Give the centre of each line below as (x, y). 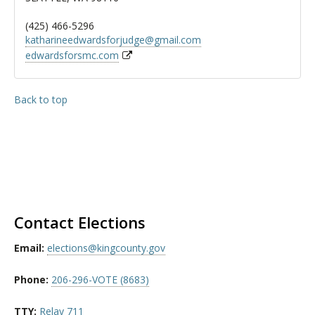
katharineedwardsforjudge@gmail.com (113, 40)
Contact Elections (80, 223)
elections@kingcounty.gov (106, 248)
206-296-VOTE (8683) (100, 280)
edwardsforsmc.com (72, 56)
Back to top (41, 100)
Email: (31, 248)
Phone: (33, 280)
